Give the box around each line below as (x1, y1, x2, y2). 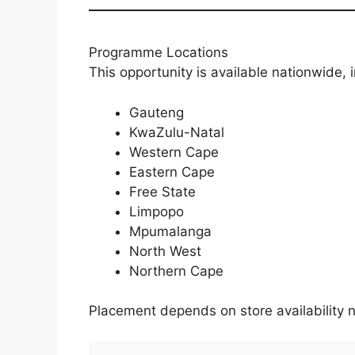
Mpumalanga (129, 223, 212, 239)
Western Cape (129, 143, 219, 160)
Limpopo (129, 203, 184, 219)
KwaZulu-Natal (129, 124, 224, 140)
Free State (129, 183, 196, 200)
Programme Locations (89, 44, 228, 61)
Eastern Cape (129, 163, 215, 180)
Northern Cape (129, 262, 223, 279)
